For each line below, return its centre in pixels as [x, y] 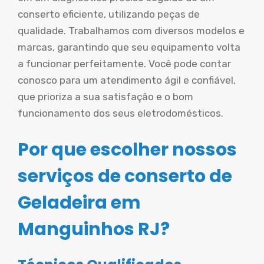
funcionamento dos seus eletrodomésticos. [121, 113]
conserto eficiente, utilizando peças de [109, 14]
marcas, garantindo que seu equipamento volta [129, 47]
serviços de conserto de [125, 176]
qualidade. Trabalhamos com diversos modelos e [131, 31]
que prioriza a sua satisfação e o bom [105, 97]
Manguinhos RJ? [94, 229]
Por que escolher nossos [127, 149]
